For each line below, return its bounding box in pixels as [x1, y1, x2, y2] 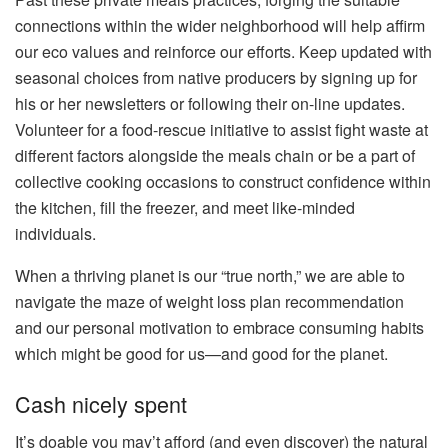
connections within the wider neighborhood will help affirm [15, 14, 425, 38]
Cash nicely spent [15, 387, 187, 419]
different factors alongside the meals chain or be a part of [15, 144, 415, 168]
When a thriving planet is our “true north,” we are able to [15, 264, 405, 288]
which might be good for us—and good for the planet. [15, 342, 388, 366]
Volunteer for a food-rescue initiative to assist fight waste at [15, 118, 428, 142]
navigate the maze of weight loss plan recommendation [15, 290, 404, 314]
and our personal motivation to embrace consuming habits [15, 316, 424, 340]
